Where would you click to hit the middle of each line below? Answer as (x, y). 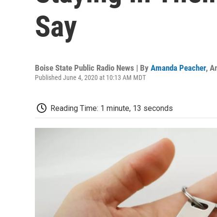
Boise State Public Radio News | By (93, 68)
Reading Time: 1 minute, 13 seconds (112, 108)
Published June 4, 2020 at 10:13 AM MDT (90, 77)
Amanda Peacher (178, 68)
